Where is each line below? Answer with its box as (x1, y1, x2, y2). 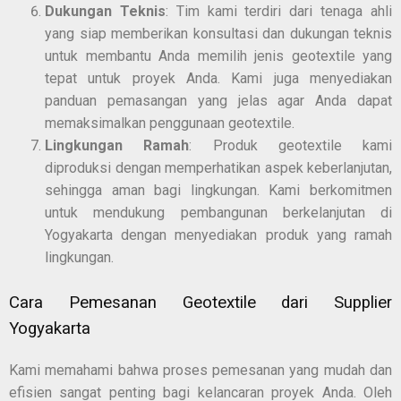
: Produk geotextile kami (189, 136, 392, 154)
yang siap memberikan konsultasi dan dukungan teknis (45, 24, 392, 42)
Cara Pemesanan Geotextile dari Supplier (9, 292, 392, 312)
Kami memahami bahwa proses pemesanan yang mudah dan (9, 361, 392, 379)
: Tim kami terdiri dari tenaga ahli (165, 2, 393, 20)
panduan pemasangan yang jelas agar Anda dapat (45, 91, 392, 109)
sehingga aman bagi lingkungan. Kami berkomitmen (45, 181, 392, 199)
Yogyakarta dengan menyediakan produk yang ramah (45, 226, 392, 243)
